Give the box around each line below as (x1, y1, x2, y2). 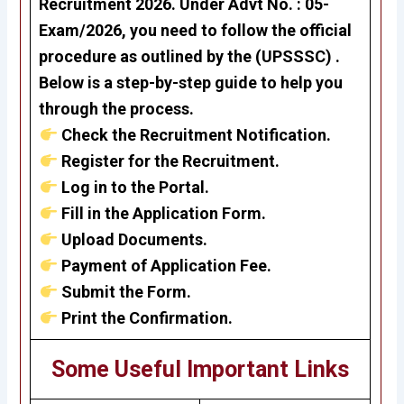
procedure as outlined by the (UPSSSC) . (39, 47, 341, 67)
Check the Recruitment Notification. (60, 125, 331, 145)
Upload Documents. (57, 230, 207, 250)
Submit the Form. (57, 282, 191, 302)
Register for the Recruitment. (57, 151, 280, 171)
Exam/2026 (39, 21, 123, 41)
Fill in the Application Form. (57, 204, 266, 224)
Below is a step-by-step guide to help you (39, 73, 344, 93)
